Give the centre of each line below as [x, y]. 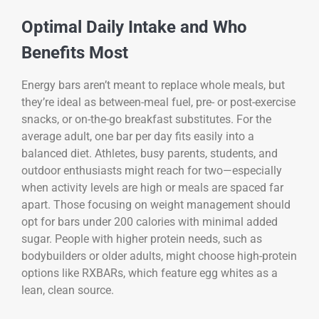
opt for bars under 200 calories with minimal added [150, 222]
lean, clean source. [68, 291]
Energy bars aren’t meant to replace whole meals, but [153, 85]
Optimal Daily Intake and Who [134, 27]
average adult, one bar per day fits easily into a [138, 137]
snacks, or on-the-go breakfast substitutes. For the [146, 120]
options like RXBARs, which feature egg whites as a [150, 273]
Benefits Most [75, 53]
